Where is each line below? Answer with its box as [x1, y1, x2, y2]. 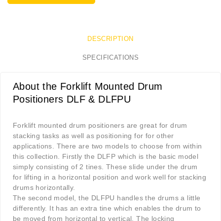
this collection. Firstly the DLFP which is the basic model [13, 152, 199, 161]
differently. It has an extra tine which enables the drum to [13, 204, 201, 213]
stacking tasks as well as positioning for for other [13, 132, 174, 140]
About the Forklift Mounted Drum [13, 81, 163, 92]
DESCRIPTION [87, 35, 134, 43]
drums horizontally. [13, 184, 75, 192]
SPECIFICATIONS [82, 54, 139, 62]
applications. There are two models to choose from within [13, 142, 202, 150]
